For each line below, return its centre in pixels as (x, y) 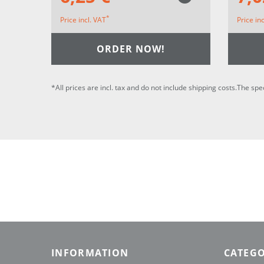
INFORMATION (90, 253)
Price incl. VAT (83, 20)
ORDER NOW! (131, 49)
